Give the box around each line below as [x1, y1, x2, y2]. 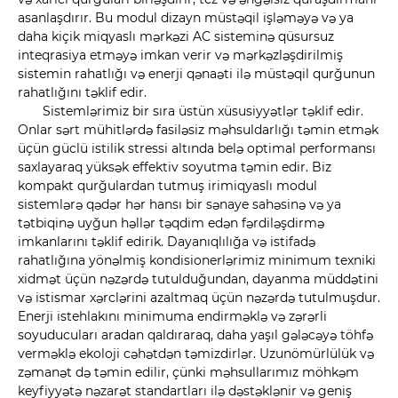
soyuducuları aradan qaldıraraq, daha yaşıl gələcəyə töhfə [18, 327, 373, 344]
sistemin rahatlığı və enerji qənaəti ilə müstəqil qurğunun [18, 66, 375, 83]
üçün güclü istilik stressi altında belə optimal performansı [18, 140, 376, 157]
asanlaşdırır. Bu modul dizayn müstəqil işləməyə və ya [18, 10, 354, 27]
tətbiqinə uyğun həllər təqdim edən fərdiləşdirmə [18, 215, 324, 232]
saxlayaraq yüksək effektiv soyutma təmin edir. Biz [18, 159, 331, 176]
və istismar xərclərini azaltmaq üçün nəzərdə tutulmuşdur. [18, 290, 380, 306]
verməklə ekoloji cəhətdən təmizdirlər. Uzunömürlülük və [18, 346, 374, 362]
